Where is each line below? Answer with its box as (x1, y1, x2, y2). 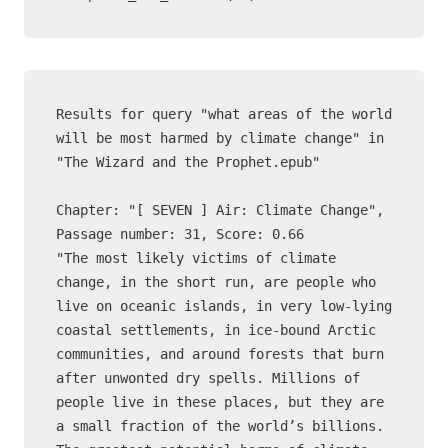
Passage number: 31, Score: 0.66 (56, 226, 304, 242)
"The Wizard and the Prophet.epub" (56, 154, 320, 170)
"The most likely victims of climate (56, 250, 336, 266)
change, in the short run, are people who (56, 274, 376, 290)
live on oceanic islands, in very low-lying (56, 298, 392, 314)
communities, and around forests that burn (56, 346, 384, 362)
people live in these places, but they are (56, 394, 384, 410)
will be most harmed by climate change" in (56, 130, 384, 146)
